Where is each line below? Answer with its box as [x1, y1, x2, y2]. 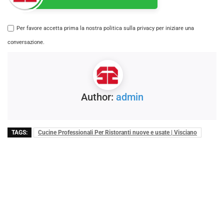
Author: [80, 91, 116, 103]
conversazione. [7, 39, 44, 46]
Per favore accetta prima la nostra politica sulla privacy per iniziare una [16, 25, 194, 32]
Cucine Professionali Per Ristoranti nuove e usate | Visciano [38, 129, 197, 136]
